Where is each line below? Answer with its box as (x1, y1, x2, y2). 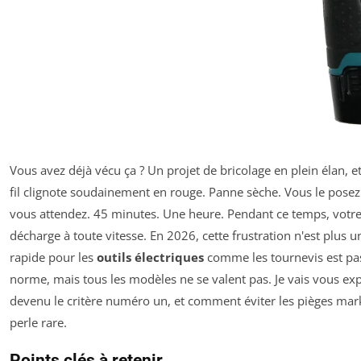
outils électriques (97, 248, 204, 265)
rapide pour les (10, 248, 97, 265)
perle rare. (10, 313, 67, 330)
